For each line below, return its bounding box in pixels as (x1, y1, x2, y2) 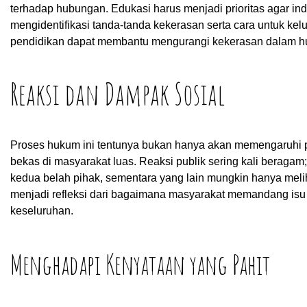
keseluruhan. (10, 205, 73, 217)
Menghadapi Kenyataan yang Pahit (10, 247, 270, 282)
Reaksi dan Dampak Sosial (10, 74, 225, 112)
